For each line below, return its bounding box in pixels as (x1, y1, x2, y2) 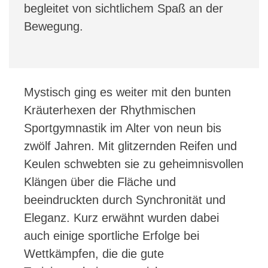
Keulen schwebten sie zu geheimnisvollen (24, 157, 243, 170)
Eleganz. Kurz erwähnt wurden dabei (24, 211, 219, 224)
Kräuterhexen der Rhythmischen (24, 103, 196, 117)
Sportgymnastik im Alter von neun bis (24, 121, 221, 135)
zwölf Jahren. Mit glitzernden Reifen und (24, 139, 237, 153)
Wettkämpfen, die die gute (24, 246, 164, 260)
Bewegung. (24, 19, 83, 33)
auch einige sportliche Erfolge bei (24, 229, 199, 242)
